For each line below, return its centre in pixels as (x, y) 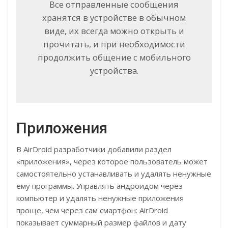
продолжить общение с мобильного (114, 57)
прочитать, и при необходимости (114, 44)
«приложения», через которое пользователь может (112, 161)
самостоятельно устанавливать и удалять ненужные (114, 173)
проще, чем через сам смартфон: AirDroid (92, 210)
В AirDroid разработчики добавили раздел (94, 149)
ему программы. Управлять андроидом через (99, 186)
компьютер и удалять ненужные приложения (100, 198)
